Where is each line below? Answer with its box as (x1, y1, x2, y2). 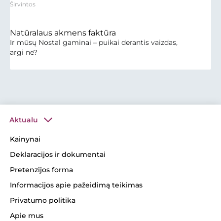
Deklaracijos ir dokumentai (10, 149, 106, 159)
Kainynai (10, 134, 40, 144)
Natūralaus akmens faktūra (10, 28, 116, 37)
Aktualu (9, 115, 38, 124)
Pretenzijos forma (10, 165, 73, 174)
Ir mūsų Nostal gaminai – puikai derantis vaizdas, (10, 37, 178, 47)
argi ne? (10, 47, 37, 57)
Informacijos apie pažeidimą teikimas (10, 180, 143, 189)
